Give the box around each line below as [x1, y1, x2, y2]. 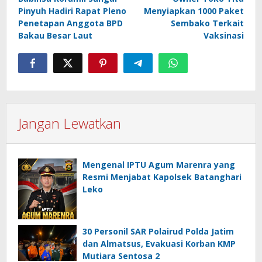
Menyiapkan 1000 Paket [144, 5, 244, 16]
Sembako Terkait [171, 18, 244, 29]
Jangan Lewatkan [18, 113, 121, 133]
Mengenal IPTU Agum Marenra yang [82, 159, 235, 170]
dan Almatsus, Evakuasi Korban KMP [82, 238, 236, 250]
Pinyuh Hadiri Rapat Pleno [18, 5, 126, 16]
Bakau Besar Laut [18, 30, 92, 41]
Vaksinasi [204, 30, 244, 41]
